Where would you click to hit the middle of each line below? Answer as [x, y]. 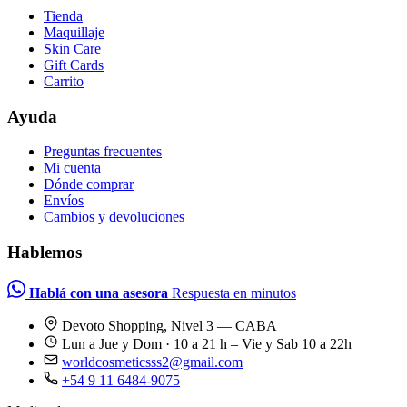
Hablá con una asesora [99, 293]
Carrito [64, 81]
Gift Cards [74, 65]
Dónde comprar [89, 184]
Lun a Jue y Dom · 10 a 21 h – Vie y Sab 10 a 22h [207, 343]
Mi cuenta [72, 168]
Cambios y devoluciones [114, 217]
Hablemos [45, 253]
